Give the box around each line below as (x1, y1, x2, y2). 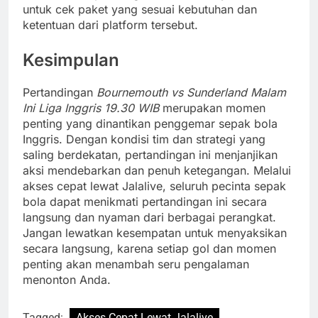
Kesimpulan (23, 50, 119, 71)
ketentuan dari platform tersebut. (23, 18, 198, 33)
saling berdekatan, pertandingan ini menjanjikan (23, 147, 278, 162)
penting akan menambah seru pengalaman (23, 256, 249, 271)
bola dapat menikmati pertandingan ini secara (23, 194, 267, 209)
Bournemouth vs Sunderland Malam (97, 84, 286, 99)
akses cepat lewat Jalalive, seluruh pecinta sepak (23, 178, 286, 193)
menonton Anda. (23, 272, 111, 287)
